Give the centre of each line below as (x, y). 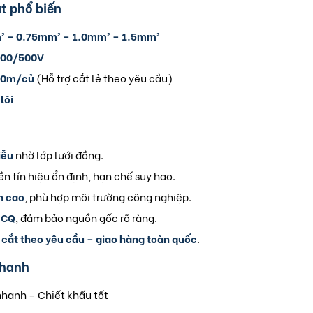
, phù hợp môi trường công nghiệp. (108, 197)
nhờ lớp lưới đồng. (59, 155)
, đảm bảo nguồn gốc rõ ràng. (86, 218)
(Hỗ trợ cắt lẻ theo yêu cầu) (103, 78)
